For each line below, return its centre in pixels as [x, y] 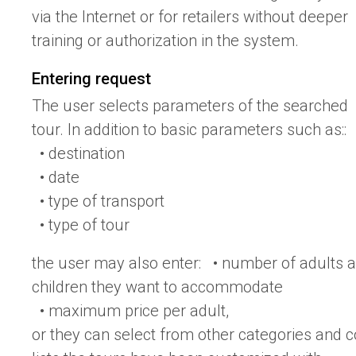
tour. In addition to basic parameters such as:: [189, 130]
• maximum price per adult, [130, 311]
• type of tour [81, 225]
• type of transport [98, 201]
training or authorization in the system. [165, 40]
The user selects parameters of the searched [190, 106]
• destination [78, 154]
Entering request [91, 78]
